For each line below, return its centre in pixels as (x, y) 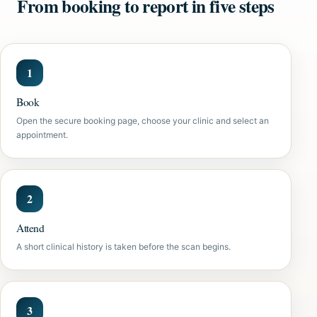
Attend (30, 228)
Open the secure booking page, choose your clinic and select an (143, 121)
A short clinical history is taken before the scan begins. (123, 247)
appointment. (42, 135)
